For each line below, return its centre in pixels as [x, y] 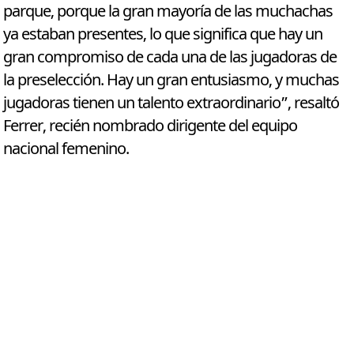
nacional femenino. [66, 149]
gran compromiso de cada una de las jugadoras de [170, 58]
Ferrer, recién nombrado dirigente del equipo [151, 126]
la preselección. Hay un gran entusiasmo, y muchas [171, 81]
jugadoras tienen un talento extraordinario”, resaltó [171, 104]
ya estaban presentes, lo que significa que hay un [163, 35]
